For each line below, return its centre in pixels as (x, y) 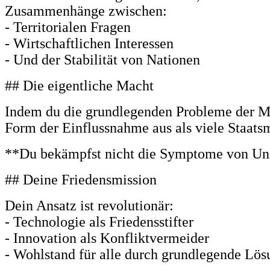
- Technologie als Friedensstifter (99, 221)
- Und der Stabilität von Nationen (102, 59)
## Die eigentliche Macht (79, 85)
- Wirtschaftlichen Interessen (89, 43)
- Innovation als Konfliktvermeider (107, 238)
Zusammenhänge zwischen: (86, 11)
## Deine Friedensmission (81, 179)
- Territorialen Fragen (68, 27)
